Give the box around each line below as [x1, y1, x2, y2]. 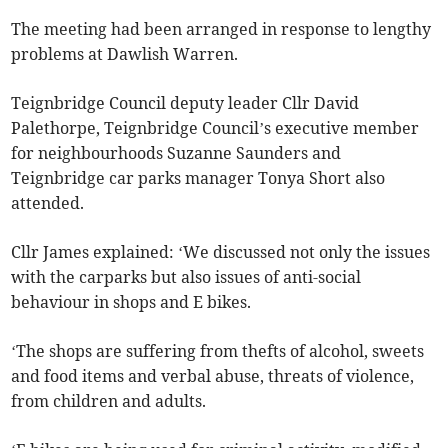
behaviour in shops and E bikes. [11, 292, 252, 313]
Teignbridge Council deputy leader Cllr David [11, 93, 360, 114]
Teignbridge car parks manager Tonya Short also [11, 168, 386, 189]
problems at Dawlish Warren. [11, 44, 239, 65]
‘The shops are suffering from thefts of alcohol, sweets [11, 341, 425, 362]
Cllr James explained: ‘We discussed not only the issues [11, 242, 431, 263]
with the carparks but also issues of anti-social [11, 267, 362, 288]
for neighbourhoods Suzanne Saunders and [11, 143, 342, 164]
